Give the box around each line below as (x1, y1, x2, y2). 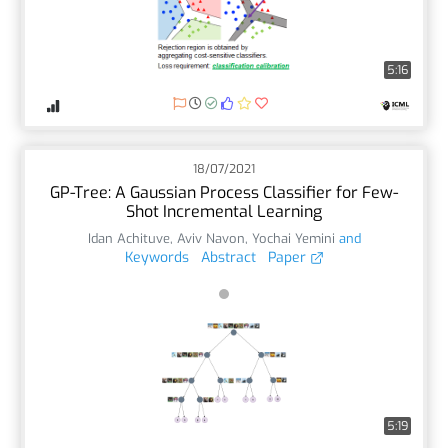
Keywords (124, 247, 189, 267)
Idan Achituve (87, 229, 170, 247)
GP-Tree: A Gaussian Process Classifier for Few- (50, 181, 398, 203)
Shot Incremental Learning (126, 200, 322, 222)
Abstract (200, 247, 256, 267)
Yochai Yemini (251, 229, 335, 247)
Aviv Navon (176, 229, 245, 247)
